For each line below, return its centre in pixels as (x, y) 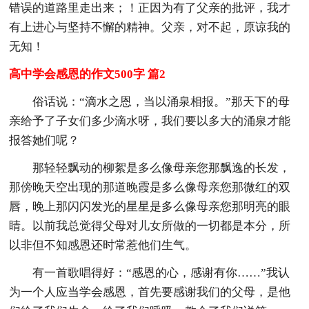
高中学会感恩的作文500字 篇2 (88, 74)
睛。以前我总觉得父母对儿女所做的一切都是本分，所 (150, 226)
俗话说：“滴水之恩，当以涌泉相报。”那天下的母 (161, 101)
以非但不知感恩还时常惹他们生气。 (103, 245)
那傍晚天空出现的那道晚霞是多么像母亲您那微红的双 (150, 187)
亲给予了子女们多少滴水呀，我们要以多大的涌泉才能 (150, 121)
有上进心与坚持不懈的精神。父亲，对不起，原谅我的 (150, 27)
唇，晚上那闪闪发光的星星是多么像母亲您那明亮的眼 (150, 206)
